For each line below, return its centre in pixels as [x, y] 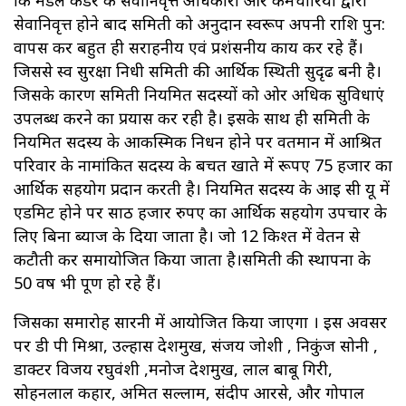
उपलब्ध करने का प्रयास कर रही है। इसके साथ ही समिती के [192, 118]
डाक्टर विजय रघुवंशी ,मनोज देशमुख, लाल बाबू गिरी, [173, 369]
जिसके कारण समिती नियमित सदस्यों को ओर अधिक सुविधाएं [199, 95]
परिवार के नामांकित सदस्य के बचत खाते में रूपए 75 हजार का [203, 165]
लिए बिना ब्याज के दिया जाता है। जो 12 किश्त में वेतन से [187, 236]
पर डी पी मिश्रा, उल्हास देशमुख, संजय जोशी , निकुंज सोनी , [196, 346]
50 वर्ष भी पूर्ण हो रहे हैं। [87, 283]
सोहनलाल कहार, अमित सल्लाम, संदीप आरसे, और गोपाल [189, 393]
